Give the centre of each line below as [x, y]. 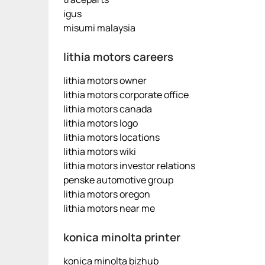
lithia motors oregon [107, 194]
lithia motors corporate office [126, 95]
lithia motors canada [108, 109]
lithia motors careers [118, 57]
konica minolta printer [122, 237]
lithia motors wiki [100, 151]
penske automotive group [118, 180]
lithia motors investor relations [129, 166]
